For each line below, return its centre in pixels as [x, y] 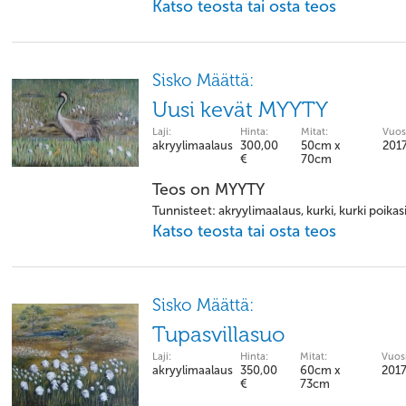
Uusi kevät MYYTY [240, 110]
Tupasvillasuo [219, 334]
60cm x [320, 370]
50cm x [321, 145]
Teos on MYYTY [208, 189]
